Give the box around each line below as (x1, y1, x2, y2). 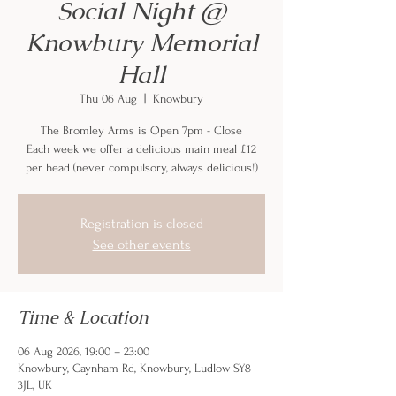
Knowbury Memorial (25, 27, 258, 58)
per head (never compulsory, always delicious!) (25, 161, 258, 174)
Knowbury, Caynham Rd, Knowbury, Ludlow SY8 (18, 362, 251, 375)
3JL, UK (18, 378, 52, 392)
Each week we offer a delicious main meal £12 (27, 142, 256, 156)
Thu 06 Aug (80, 92, 137, 105)
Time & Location (18, 306, 148, 329)
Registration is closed (80, 216, 203, 232)
